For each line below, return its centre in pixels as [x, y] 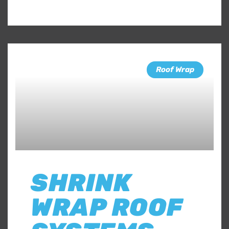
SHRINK [81, 182]
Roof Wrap [175, 69]
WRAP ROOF [107, 207]
